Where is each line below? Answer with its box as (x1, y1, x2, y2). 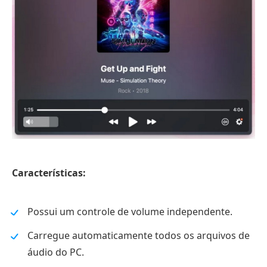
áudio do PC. (27, 246, 84, 259)
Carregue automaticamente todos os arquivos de (27, 229, 250, 243)
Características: (12, 166, 86, 180)
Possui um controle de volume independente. (27, 205, 232, 219)
